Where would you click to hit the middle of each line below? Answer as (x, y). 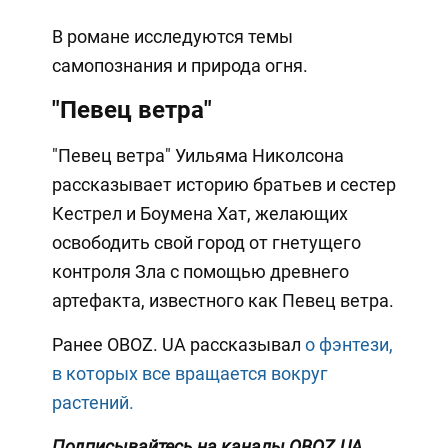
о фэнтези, (346, 345)
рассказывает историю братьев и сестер (223, 185)
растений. (92, 403)
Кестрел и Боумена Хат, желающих (199, 214)
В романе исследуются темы (172, 37)
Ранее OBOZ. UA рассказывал (176, 345)
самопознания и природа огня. (179, 66)
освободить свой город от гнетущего (206, 243)
